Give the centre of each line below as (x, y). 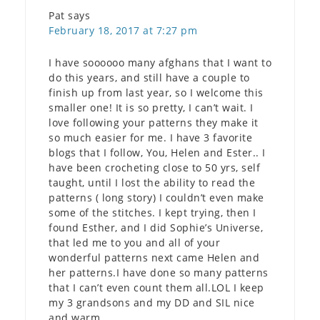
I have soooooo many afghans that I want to (160, 62)
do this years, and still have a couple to (149, 77)
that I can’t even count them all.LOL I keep (156, 287)
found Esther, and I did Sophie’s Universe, (156, 227)
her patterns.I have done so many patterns (159, 272)
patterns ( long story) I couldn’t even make (156, 197)
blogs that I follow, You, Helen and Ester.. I (157, 152)
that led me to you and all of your (134, 242)
